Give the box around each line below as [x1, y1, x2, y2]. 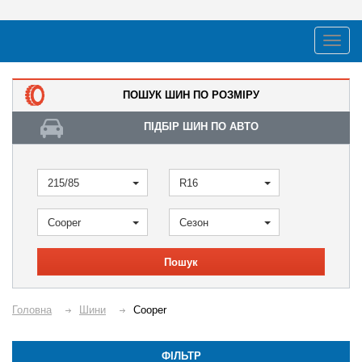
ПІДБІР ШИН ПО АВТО [144, 120, 259, 133]
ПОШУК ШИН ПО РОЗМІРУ [123, 89, 259, 101]
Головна [12, 304, 52, 316]
